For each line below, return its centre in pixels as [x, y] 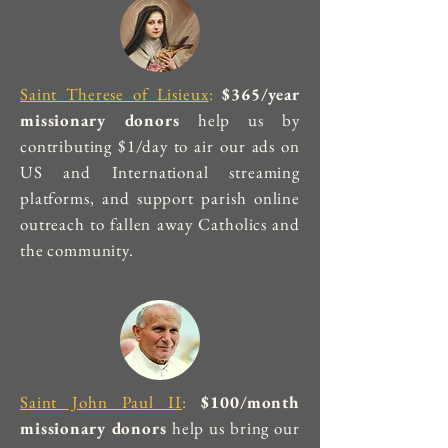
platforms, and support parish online [160, 198]
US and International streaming [160, 172]
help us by [239, 120]
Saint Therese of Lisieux [114, 94]
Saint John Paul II [101, 402]
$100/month [250, 402]
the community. [77, 250]
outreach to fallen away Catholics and [160, 224]
